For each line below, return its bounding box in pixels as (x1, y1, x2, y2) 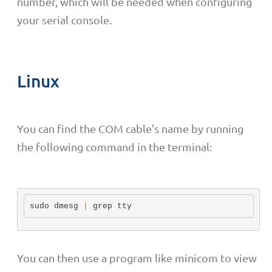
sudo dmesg (30, 201, 83, 211)
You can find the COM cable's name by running (17, 122, 243, 135)
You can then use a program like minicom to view (17, 251, 257, 264)
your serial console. (17, 13, 112, 26)
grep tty (88, 201, 132, 211)
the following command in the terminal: (17, 140, 212, 154)
